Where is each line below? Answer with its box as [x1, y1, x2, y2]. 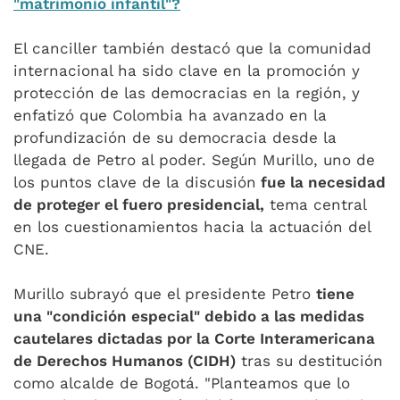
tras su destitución [236, 352, 383, 370]
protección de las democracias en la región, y [13, 84, 360, 102]
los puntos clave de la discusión [13, 173, 256, 191]
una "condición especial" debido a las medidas [13, 307, 364, 325]
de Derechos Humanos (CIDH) [13, 352, 236, 370]
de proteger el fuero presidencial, [13, 196, 264, 213]
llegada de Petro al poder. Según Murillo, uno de [13, 151, 375, 169]
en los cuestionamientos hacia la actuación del [13, 218, 371, 236]
